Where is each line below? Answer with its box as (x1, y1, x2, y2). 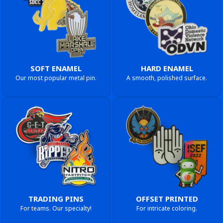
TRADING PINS (28, 193, 84, 204)
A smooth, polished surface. (126, 74, 208, 83)
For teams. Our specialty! (20, 204, 92, 213)
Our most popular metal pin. (15, 74, 97, 83)
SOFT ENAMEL (30, 63, 82, 74)
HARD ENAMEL (140, 63, 193, 74)
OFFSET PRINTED (135, 193, 198, 204)
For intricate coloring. (136, 204, 198, 213)
